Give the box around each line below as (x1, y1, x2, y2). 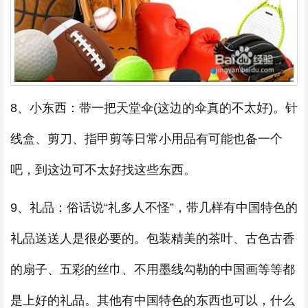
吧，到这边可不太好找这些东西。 (10, 163, 196, 177)
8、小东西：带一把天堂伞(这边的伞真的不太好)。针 (10, 101, 298, 115)
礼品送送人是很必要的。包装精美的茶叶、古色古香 (10, 232, 295, 246)
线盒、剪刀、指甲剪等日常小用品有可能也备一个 (10, 132, 283, 146)
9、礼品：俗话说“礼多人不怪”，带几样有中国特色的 (10, 201, 298, 215)
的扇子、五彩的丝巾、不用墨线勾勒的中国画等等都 (10, 263, 295, 277)
